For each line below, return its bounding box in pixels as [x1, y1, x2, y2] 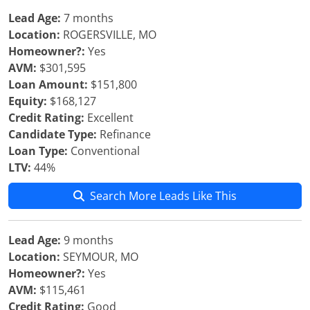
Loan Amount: [8, 77, 88, 92]
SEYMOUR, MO [60, 249, 138, 264]
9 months [61, 232, 113, 248]
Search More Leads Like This [90, 188, 237, 203]
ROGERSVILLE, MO [60, 27, 156, 42]
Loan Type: [8, 143, 68, 158]
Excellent [84, 110, 134, 125]
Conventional [68, 143, 140, 158]
